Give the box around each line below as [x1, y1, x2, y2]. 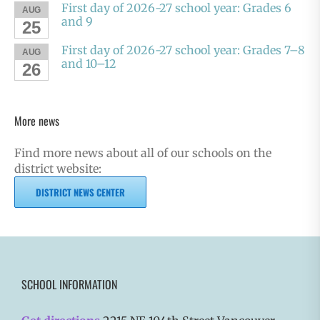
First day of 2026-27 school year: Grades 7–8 [61, 43, 305, 58]
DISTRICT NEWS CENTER [36, 184, 125, 199]
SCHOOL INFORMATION [21, 275, 117, 293]
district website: [14, 161, 101, 176]
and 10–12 [61, 56, 116, 71]
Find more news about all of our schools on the [14, 145, 271, 160]
